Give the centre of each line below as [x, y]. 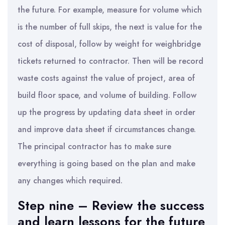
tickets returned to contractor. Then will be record [110, 61]
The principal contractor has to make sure [94, 146]
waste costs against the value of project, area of [106, 78]
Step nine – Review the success [111, 205]
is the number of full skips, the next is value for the [110, 27]
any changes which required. [70, 181]
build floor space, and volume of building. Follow [107, 95]
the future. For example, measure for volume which [110, 10]
